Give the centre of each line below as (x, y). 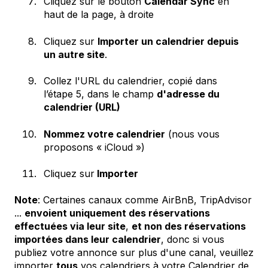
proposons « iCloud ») (94, 147)
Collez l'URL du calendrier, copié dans (130, 81)
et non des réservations (189, 226)
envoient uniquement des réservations (117, 213)
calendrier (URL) (82, 107)
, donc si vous (193, 240)
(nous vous (192, 134)
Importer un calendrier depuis (168, 41)
